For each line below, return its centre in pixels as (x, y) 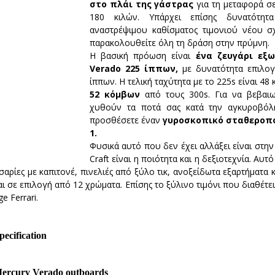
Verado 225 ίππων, (136, 69)
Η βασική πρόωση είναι (143, 56)
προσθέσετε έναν (125, 120)
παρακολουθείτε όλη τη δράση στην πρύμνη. (180, 43)
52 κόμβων (115, 95)
